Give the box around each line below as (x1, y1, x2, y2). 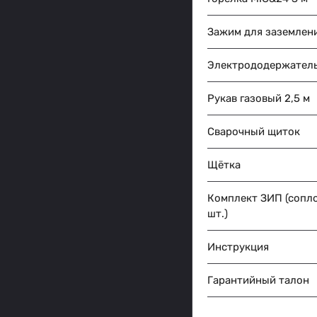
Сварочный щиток (207, 125, 300, 139)
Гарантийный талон (207, 274, 309, 287)
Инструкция (207, 241, 269, 254)
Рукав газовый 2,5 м (207, 92, 310, 105)
